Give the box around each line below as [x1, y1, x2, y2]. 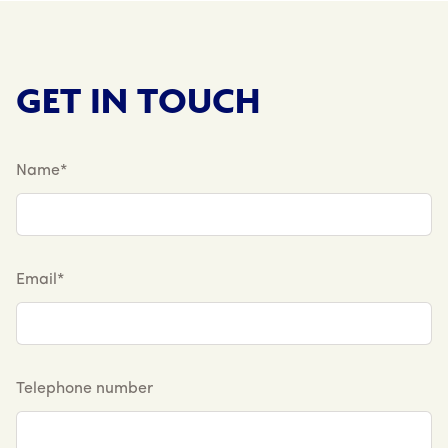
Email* [16, 271, 64, 288]
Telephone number [16, 380, 153, 397]
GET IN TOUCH [16, 76, 260, 123]
